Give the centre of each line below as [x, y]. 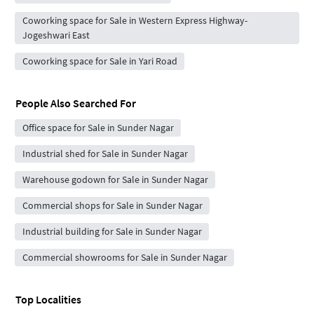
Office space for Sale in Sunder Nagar [98, 128]
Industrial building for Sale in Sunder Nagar [112, 232]
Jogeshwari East [56, 35]
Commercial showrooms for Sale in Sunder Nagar [124, 258]
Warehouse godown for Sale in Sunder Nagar [115, 180]
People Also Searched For [76, 103]
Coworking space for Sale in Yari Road [100, 61]
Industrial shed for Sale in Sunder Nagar [105, 154]
